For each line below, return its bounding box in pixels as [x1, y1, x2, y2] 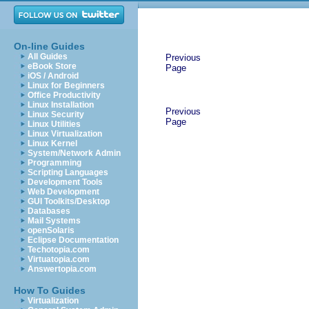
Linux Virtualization [28, 129, 102, 139]
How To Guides [14, 285, 86, 296]
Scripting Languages [28, 168, 108, 177]
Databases [28, 206, 70, 216]
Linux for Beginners [28, 81, 105, 90]
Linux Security [28, 110, 84, 119]
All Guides [28, 52, 68, 61]
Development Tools [28, 177, 103, 187]
